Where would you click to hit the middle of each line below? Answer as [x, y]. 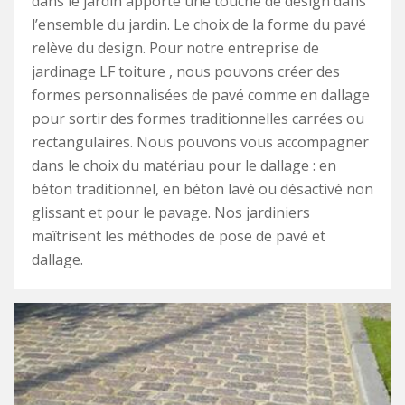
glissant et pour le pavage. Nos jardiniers [171, 213]
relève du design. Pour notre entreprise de [175, 48]
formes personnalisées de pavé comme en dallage [201, 95]
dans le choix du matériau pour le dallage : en [184, 166]
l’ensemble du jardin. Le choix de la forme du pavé [199, 25]
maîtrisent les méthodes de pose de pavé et [179, 236]
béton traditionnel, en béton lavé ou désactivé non [202, 189]
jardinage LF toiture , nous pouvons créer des [186, 72]
